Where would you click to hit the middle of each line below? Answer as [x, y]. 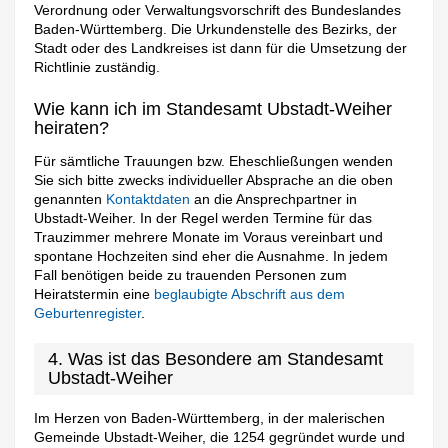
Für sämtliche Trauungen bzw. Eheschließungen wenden [214, 161]
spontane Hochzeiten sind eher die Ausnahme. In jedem [211, 256]
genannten [70, 199]
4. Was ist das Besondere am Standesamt [216, 359]
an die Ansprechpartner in [274, 199]
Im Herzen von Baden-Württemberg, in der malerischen [210, 418]
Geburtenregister [88, 313]
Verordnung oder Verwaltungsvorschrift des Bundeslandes [218, 10]
